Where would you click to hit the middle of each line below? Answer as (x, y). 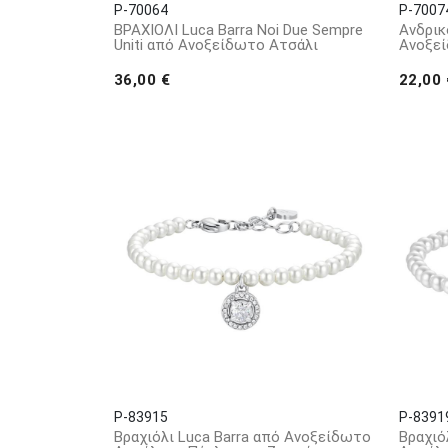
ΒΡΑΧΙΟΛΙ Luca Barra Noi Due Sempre (238, 30)
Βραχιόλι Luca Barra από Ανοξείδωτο (242, 437)
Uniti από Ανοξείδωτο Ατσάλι (216, 45)
